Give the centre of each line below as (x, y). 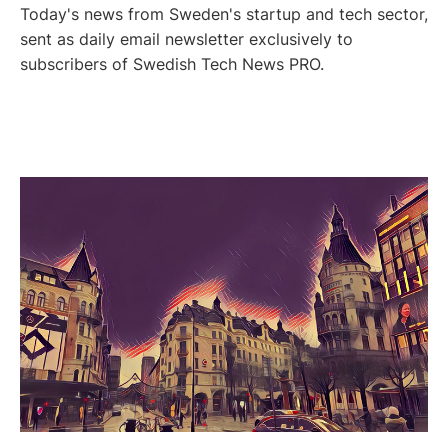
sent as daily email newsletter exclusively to (186, 39)
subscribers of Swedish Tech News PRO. (172, 64)
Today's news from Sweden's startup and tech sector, (224, 14)
